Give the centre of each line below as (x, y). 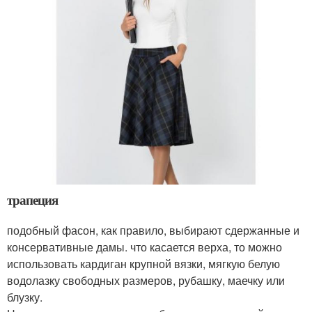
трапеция (33, 200)
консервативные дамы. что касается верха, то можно (145, 247)
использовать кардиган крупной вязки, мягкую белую (143, 264)
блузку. (25, 297)
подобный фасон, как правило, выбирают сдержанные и (153, 231)
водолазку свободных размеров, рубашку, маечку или (146, 281)
